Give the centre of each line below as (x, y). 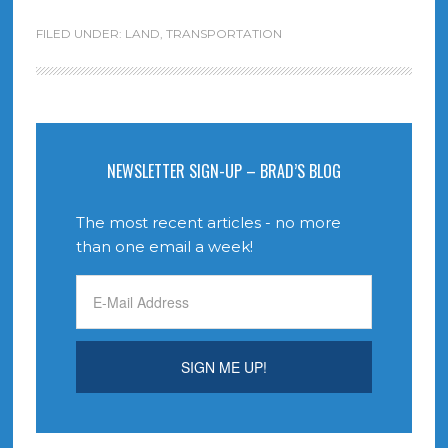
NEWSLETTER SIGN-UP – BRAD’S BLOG (223, 171)
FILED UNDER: (80, 33)
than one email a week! (164, 246)
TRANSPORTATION (223, 33)
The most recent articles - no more (208, 222)
